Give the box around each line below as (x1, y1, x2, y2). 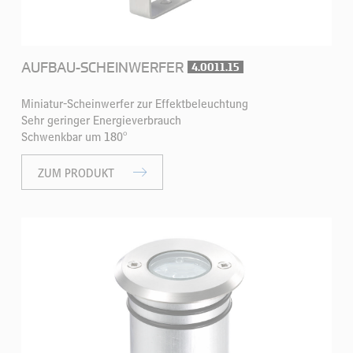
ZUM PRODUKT (38, 165, 118, 180)
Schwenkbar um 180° (21, 128, 128, 144)
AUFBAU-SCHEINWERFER (21, 58, 184, 76)
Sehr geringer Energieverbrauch (21, 112, 182, 128)
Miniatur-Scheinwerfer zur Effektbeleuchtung (21, 95, 249, 111)
